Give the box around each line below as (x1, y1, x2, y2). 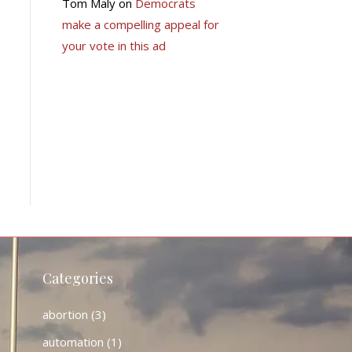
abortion (42, 306, 88, 322)
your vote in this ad (61, 38, 166, 53)
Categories (42, 269, 113, 288)
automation (42, 334, 104, 350)
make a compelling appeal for (61, 16, 219, 32)
